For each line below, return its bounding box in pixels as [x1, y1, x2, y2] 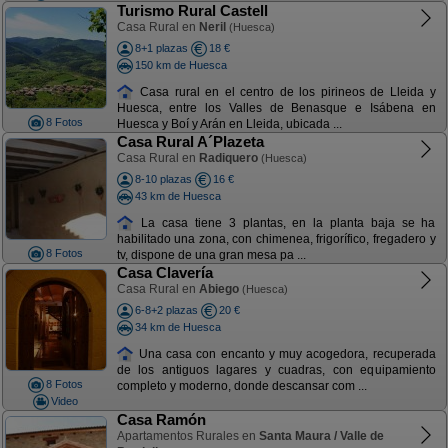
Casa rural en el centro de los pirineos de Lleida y [134, 84, 436, 99]
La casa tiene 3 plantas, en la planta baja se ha [134, 215, 436, 230]
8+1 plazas [134, 42, 188, 54]
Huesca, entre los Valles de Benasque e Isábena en [116, 101, 436, 116]
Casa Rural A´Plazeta [116, 133, 264, 150]
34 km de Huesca [134, 320, 221, 333]
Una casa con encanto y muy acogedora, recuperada [134, 346, 436, 361]
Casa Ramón [116, 411, 206, 428]
